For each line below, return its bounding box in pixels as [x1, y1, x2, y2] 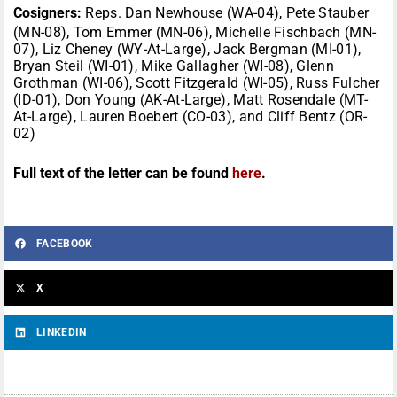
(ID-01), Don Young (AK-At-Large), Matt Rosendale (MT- [13, 91, 368, 109]
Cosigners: [13, 4, 82, 22]
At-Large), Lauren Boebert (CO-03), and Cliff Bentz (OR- [13, 108, 368, 126]
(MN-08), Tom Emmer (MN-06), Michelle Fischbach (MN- [13, 24, 377, 42]
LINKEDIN [36, 326, 87, 339]
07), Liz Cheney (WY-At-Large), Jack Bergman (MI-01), [13, 41, 362, 58]
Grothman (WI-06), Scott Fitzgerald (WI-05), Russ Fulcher [13, 74, 380, 92]
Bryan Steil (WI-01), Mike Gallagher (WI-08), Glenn [13, 58, 334, 75]
